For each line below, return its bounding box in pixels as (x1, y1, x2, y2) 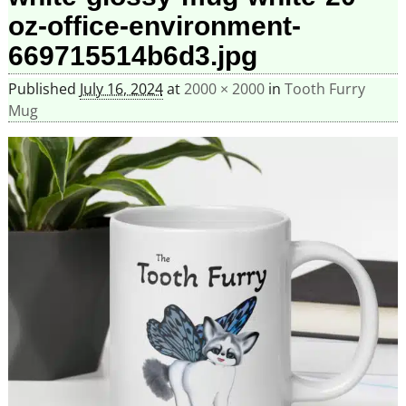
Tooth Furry (284, 79, 365, 100)
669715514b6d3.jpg (7, 40, 257, 71)
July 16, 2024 (79, 79, 163, 100)
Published (7, 79, 80, 100)
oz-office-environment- (7, 10, 301, 41)
